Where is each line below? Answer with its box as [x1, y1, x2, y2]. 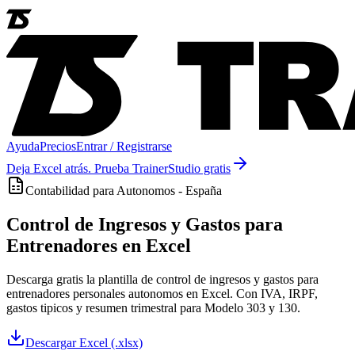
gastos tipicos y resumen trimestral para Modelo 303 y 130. [6, 300, 300, 315]
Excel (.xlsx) [79, 335, 143, 349]
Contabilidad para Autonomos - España [25, 184, 222, 197]
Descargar [25, 335, 79, 349]
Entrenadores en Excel [6, 235, 191, 256]
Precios [40, 139, 76, 153]
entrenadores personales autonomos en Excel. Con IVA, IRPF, [6, 286, 318, 300]
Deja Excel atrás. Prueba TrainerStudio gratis [6, 162, 231, 175]
